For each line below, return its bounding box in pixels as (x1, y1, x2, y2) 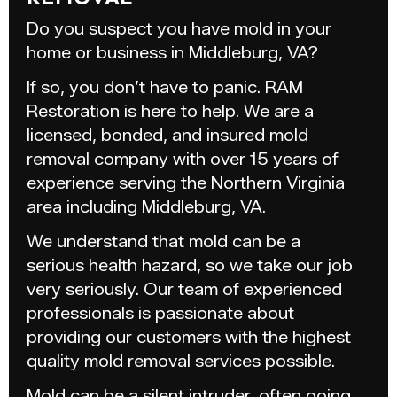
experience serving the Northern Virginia (27, 173, 345, 193)
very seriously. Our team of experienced (27, 279, 342, 300)
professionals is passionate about (27, 303, 294, 323)
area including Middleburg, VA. (27, 197, 266, 217)
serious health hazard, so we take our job (27, 255, 353, 276)
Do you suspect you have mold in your (27, 19, 331, 39)
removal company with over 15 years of (27, 149, 339, 169)
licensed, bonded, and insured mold (27, 125, 308, 145)
